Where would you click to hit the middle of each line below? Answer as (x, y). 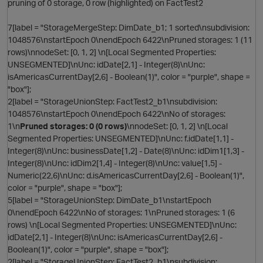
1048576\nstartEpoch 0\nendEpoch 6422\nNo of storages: (117, 114)
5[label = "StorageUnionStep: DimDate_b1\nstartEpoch (109, 200)
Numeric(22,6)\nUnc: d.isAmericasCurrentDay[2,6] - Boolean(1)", (126, 176)
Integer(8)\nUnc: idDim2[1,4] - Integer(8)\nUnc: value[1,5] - (115, 163)
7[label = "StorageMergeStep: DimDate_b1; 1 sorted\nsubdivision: (129, 28)
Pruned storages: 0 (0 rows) (73, 126)
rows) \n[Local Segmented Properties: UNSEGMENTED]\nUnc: (122, 225)
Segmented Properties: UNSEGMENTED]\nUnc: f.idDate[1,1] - (121, 139)
